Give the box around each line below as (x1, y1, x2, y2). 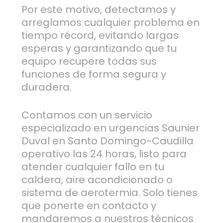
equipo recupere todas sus (21, 54, 157, 69)
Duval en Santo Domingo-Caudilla (21, 134, 194, 148)
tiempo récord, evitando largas (21, 28, 179, 43)
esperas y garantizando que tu (21, 41, 177, 56)
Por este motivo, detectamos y (21, 2, 176, 17)
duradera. (21, 80, 72, 95)
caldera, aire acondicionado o (21, 173, 173, 187)
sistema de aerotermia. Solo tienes (21, 186, 198, 200)
